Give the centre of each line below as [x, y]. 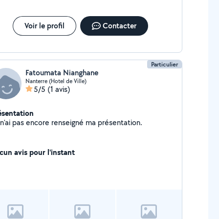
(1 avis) [59, 89]
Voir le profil [44, 26]
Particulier [165, 64]
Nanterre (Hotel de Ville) [56, 81]
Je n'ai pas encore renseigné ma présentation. [120, 122]
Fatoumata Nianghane [62, 73]
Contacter [119, 26]
